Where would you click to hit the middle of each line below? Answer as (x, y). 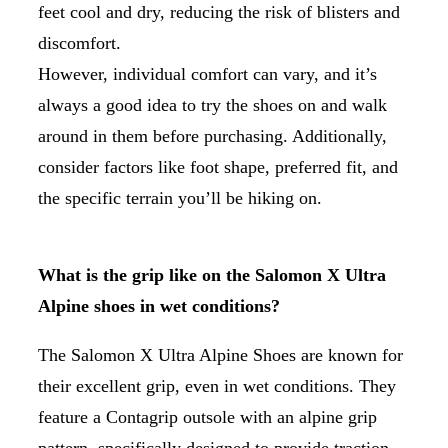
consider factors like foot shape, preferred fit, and (218, 166)
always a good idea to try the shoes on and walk (212, 104)
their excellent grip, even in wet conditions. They (217, 385)
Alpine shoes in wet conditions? (159, 305)
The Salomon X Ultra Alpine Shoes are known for (220, 354)
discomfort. (87, 42)
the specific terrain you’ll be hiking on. (180, 197)
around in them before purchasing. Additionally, (212, 135)
